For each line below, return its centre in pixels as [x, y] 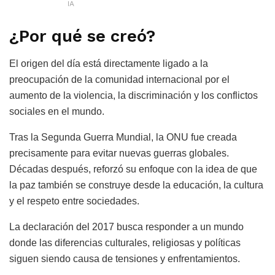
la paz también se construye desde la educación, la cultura [136, 185]
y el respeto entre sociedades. [74, 201]
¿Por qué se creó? [82, 37]
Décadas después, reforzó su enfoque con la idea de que [133, 169]
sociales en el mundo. [57, 112]
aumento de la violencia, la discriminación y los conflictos [134, 96]
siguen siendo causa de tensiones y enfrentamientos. [125, 259]
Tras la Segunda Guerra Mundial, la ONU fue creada [123, 137]
